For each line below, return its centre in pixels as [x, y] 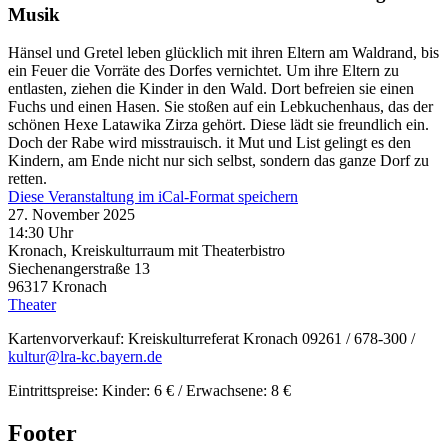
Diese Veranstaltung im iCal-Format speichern [153, 197]
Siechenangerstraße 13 [79, 269]
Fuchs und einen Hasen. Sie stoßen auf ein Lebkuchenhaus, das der [220, 107]
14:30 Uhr [40, 233]
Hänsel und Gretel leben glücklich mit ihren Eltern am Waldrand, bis [223, 53]
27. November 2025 [71, 215]
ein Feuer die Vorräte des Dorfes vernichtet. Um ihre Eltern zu [203, 71]
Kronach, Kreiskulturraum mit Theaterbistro [146, 251]
